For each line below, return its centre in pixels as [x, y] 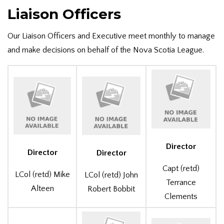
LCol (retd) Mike [42, 174]
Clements [181, 196]
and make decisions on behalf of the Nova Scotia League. [106, 50]
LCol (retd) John [111, 175]
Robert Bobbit [111, 189]
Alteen [42, 188]
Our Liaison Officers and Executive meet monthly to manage [111, 36]
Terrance [181, 182]
